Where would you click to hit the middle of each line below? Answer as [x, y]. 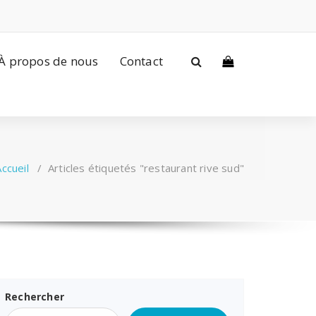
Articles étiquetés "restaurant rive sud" [146, 168]
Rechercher [35, 297]
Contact [141, 61]
